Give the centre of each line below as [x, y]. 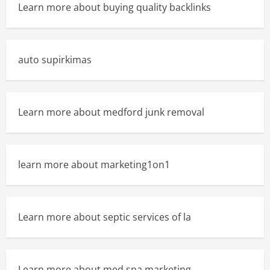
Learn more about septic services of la [105, 217]
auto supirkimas [55, 60]
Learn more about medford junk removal [111, 112]
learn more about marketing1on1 [94, 165]
